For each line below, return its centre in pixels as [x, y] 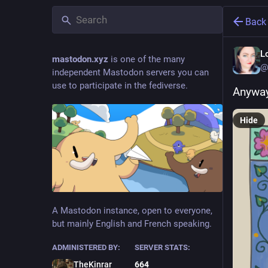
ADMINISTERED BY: [86, 248]
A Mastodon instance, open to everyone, [132, 211]
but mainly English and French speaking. [132, 224]
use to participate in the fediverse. [120, 86]
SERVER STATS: [162, 248]
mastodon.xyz [80, 59]
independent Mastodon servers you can [130, 72]
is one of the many [147, 59]
